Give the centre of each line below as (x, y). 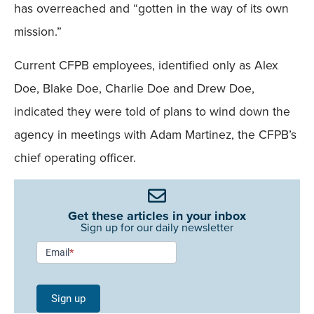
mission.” (38, 32)
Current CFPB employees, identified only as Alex (146, 65)
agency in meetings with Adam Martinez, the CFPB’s (155, 134)
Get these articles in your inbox (157, 216)
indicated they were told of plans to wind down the (152, 111)
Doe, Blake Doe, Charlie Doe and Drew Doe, (134, 88)
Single (53, 287)
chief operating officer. (75, 157)
